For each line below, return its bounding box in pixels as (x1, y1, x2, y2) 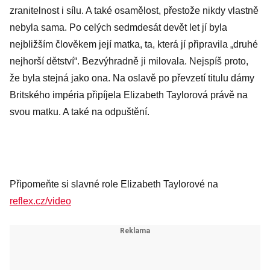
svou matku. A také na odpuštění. (10, 107, 149, 117)
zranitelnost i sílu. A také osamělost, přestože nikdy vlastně (10, 5, 259, 16)
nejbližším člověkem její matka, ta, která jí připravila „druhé (10, 39, 258, 49)
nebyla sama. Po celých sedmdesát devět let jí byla (10, 22, 227, 33)
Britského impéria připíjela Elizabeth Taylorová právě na (10, 90, 248, 100)
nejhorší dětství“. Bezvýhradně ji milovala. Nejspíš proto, (10, 56, 248, 66)
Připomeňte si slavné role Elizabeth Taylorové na (10, 179, 218, 189)
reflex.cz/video (10, 196, 71, 206)
